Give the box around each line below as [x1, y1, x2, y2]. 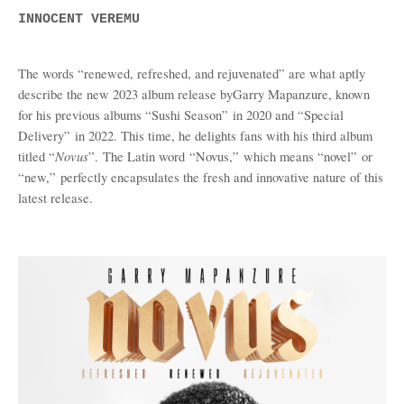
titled [18, 148, 49, 165]
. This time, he [114, 127, 195, 144]
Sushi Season [151, 106, 222, 124]
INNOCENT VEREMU [18, 12, 140, 26]
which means [239, 148, 317, 165]
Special [304, 106, 344, 124]
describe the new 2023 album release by [18, 86, 233, 103]
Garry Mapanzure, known [233, 86, 370, 103]
